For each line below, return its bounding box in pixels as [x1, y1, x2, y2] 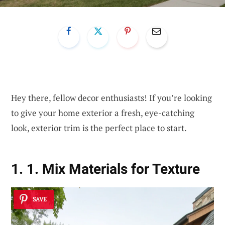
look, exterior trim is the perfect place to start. [11, 122, 187, 134]
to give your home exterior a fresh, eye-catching [11, 106, 194, 119]
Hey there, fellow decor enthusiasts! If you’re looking [11, 91, 212, 103]
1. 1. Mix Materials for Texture [11, 161, 200, 178]
